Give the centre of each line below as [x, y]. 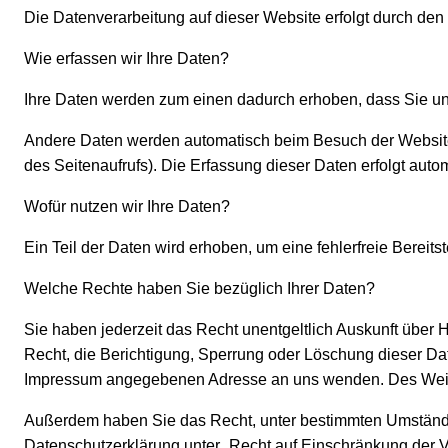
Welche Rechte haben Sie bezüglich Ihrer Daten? [199, 289]
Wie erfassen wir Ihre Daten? [126, 59]
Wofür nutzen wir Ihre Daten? [127, 207]
